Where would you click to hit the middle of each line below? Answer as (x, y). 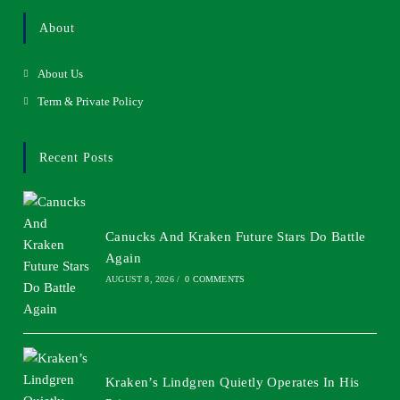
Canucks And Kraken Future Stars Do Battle (235, 236)
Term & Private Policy (91, 101)
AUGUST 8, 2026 (139, 279)
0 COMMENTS (215, 279)
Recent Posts (77, 157)
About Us (61, 73)
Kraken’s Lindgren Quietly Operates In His (232, 382)
